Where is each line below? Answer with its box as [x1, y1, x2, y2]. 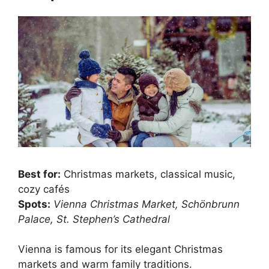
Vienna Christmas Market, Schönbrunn [53, 198, 240, 210]
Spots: [18, 198, 50, 210]
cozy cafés [18, 183, 70, 195]
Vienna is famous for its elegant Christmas [18, 243, 223, 256]
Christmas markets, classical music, [61, 168, 235, 180]
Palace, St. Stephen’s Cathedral [18, 213, 170, 225]
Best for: [18, 168, 61, 180]
